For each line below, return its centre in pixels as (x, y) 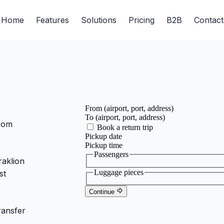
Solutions (98, 20)
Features (52, 20)
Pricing (141, 20)
